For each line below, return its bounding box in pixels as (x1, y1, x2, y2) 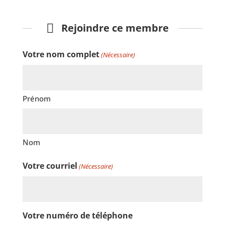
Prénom (22, 93, 51, 103)
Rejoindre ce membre (58, 21, 169, 35)
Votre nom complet (22, 48, 99, 60)
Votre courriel (22, 160, 77, 171)
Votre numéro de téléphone (22, 209, 133, 221)
